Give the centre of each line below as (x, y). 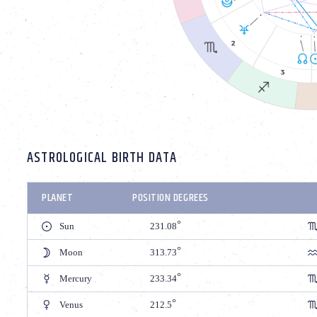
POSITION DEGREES (171, 197)
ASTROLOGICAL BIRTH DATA (102, 158)
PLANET (58, 197)
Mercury (76, 278)
